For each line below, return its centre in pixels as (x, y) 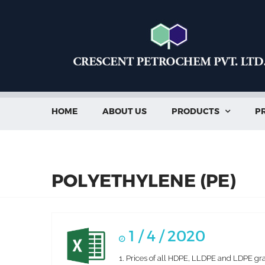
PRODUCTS (195, 111)
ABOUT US (125, 111)
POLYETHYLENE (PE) (144, 180)
